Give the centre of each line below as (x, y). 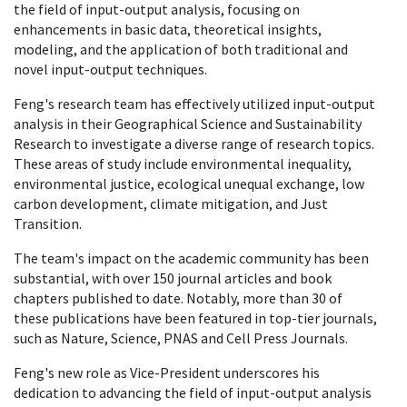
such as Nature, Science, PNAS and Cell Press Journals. (181, 338)
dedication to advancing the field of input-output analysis (193, 392)
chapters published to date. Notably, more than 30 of (178, 298)
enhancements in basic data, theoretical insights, (168, 29)
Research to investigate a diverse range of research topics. (194, 143)
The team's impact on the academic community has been (191, 258)
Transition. (49, 223)
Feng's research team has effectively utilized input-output (194, 103)
